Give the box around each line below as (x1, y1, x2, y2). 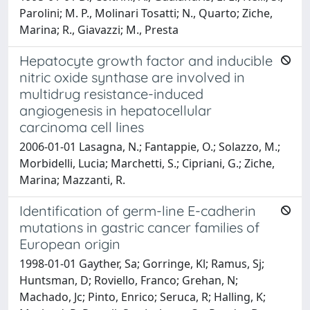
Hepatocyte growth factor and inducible (19, 51, 273, 69)
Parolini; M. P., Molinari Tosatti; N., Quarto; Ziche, (19, 5, 273, 21)
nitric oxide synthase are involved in (19, 68, 245, 86)
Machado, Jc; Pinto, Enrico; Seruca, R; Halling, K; (19, 289, 266, 304)
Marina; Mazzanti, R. (19, 172, 125, 188)
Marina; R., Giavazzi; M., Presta (19, 21, 179, 37)
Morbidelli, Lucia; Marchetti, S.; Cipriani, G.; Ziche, (19, 155, 275, 171)
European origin (19, 235, 120, 253)
